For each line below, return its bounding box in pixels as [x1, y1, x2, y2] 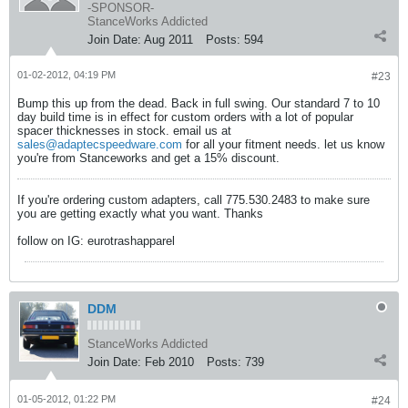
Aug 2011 [144, 33, 193, 46]
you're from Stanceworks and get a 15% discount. [17, 151, 280, 165]
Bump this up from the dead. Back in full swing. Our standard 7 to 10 [17, 97, 380, 110]
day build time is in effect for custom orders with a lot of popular [17, 110, 353, 124]
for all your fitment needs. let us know [182, 138, 384, 151]
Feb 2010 [145, 355, 194, 369]
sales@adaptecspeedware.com [17, 138, 182, 151]
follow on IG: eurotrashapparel [17, 234, 175, 248]
